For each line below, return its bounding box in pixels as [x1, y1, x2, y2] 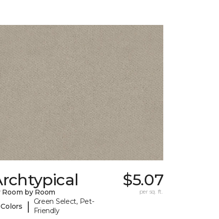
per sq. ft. [139, 188, 163, 196]
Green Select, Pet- [33, 197, 94, 206]
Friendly [33, 206, 60, 216]
